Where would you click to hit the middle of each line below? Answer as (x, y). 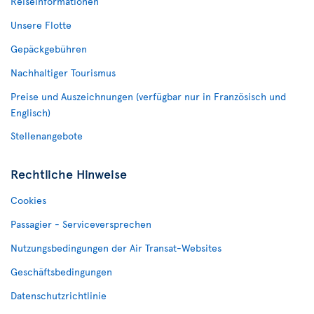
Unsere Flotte (41, 25)
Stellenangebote (47, 136)
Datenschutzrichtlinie (59, 296)
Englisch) (30, 113)
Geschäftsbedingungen (61, 272)
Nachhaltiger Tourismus (63, 73)
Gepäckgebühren (49, 49)
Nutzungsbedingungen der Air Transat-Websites (116, 248)
